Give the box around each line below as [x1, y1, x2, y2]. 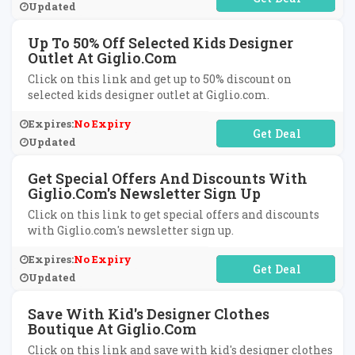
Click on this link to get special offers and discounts [28, 207, 319, 222]
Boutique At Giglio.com [28, 319, 197, 338]
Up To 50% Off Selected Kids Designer [28, 33, 293, 52]
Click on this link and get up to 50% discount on [28, 71, 292, 86]
